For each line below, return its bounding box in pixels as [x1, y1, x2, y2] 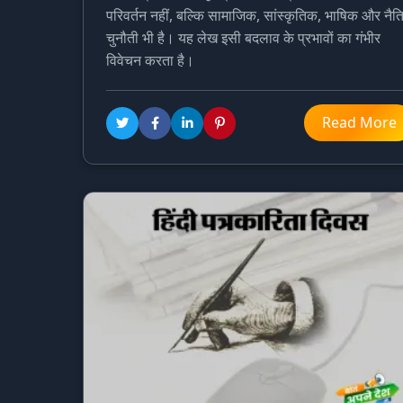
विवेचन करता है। [106, 50, 194, 71]
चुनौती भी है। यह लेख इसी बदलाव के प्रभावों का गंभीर [106, 28, 381, 49]
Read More [322, 112, 397, 133]
